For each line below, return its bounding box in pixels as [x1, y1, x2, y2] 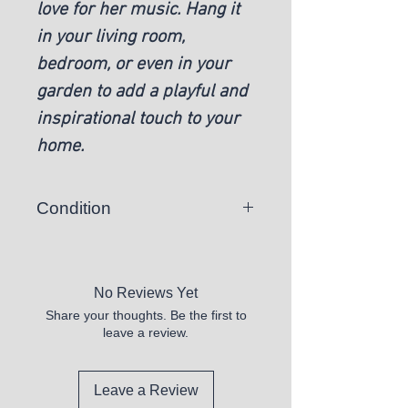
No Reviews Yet [94, 284, 198, 301]
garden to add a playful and [36, 80, 248, 103]
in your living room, [36, 25, 185, 48]
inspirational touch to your [36, 107, 240, 130]
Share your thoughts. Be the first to [45, 307, 247, 322]
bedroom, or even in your [36, 53, 230, 76]
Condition [36, 198, 111, 218]
